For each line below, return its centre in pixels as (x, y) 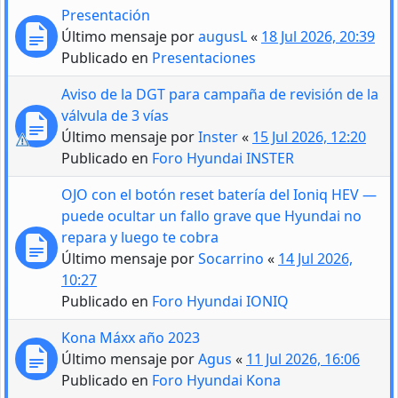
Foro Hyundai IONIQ (220, 301)
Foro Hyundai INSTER (223, 158)
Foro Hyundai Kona (216, 380)
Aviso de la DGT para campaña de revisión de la (220, 94)
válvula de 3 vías (115, 115)
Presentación (106, 15)
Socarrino (231, 258)
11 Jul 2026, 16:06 (303, 358)
